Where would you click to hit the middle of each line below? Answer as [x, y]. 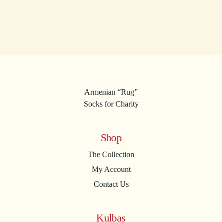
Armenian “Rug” [111, 92]
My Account [111, 169]
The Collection [111, 155]
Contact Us [111, 184]
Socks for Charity [111, 104]
